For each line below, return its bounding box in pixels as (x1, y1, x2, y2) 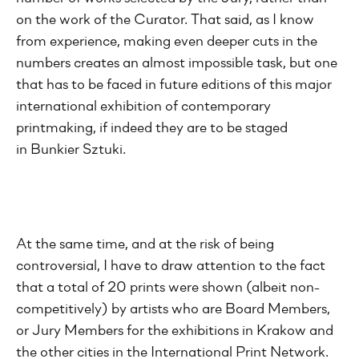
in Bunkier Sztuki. (16, 143, 126, 158)
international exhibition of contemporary (16, 99, 271, 115)
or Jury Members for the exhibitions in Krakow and (16, 324, 333, 339)
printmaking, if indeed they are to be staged (16, 121, 288, 136)
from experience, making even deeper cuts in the (16, 34, 317, 50)
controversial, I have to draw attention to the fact (16, 259, 325, 274)
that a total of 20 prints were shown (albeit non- (16, 280, 320, 296)
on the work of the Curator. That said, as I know (16, 13, 314, 28)
